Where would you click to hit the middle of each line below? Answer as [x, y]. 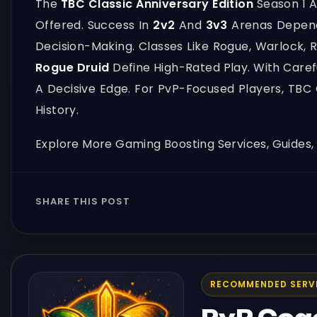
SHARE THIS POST [83, 202]
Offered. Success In [94, 25]
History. [57, 110]
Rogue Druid [73, 68]
